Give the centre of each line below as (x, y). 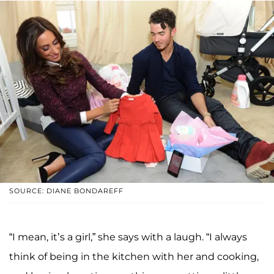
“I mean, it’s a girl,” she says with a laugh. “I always (128, 237)
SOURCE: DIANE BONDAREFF (66, 191)
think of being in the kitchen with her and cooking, (134, 257)
